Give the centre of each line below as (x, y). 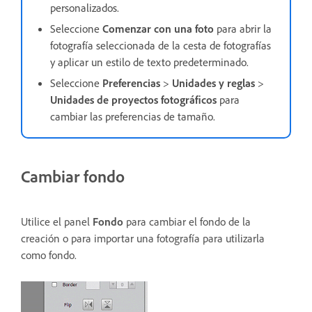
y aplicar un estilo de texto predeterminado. (149, 62)
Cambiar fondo (73, 176)
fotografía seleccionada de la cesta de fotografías (161, 45)
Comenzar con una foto (158, 28)
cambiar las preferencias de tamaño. (133, 116)
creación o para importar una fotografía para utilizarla (143, 239)
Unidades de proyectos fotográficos (133, 99)
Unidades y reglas (215, 83)
